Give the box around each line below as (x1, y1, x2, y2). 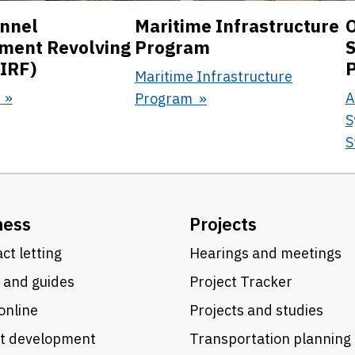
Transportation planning (189, 329, 351, 348)
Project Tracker (189, 272, 292, 291)
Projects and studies (189, 300, 323, 319)
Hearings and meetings (189, 243, 342, 262)
